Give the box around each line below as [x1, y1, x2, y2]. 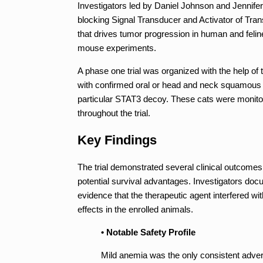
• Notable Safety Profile [101, 227, 195, 237]
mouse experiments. [77, 42, 156, 53]
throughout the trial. [77, 107, 150, 118]
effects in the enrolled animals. [77, 204, 193, 214]
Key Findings [77, 132, 157, 147]
